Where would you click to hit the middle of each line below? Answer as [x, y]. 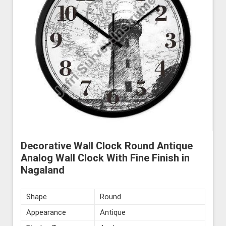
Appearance [46, 213]
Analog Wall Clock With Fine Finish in [105, 158]
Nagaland [43, 170]
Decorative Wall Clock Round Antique [107, 146]
